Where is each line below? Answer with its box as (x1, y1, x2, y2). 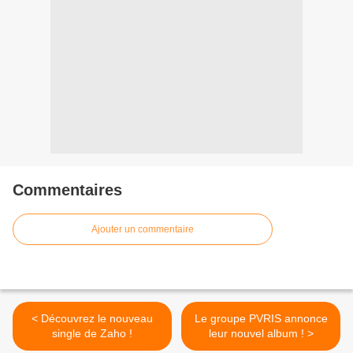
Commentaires (13, 181, 122, 199)
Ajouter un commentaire (91, 224, 194, 236)
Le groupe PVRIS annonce (194, 312, 328, 325)
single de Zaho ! (52, 327, 132, 340)
